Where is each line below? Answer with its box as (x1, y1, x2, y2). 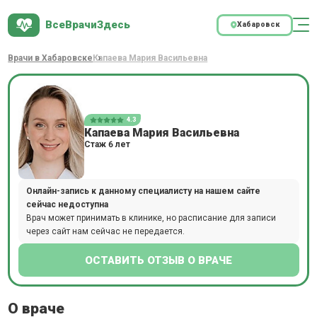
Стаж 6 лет (84, 139, 131, 149)
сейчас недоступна (25, 199, 108, 209)
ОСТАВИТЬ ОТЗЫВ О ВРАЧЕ (85, 253, 232, 267)
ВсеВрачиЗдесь (45, 18, 130, 32)
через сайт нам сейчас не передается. (25, 226, 185, 236)
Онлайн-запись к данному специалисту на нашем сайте (25, 185, 260, 196)
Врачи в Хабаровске (8, 53, 93, 63)
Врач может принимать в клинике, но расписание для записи (25, 212, 276, 223)
